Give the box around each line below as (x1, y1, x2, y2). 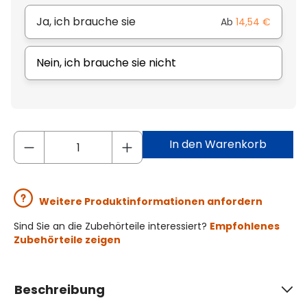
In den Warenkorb (169, 136, 267, 153)
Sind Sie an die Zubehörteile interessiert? (14, 219, 210, 234)
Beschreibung (14, 281, 105, 299)
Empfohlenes (210, 219, 280, 234)
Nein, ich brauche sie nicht (36, 55, 176, 71)
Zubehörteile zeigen (14, 233, 121, 247)
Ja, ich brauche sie (36, 14, 136, 30)
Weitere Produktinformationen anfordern (39, 195, 262, 209)
